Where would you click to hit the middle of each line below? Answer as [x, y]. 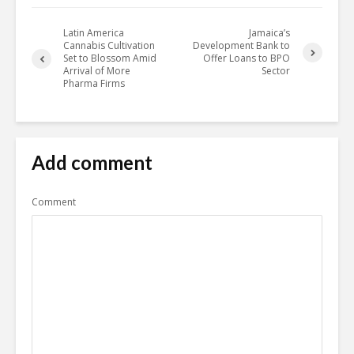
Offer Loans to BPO [247, 58]
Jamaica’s [270, 33]
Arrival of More [97, 71]
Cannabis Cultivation [109, 46]
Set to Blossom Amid [110, 58]
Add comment [92, 163]
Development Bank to [242, 46]
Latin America [94, 33]
